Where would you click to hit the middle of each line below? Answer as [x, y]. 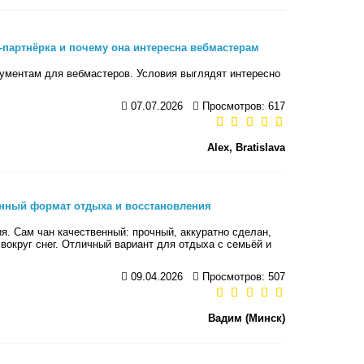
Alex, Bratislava [246, 147]
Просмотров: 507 [242, 276]
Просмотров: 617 [242, 106]
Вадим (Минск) [247, 318]
